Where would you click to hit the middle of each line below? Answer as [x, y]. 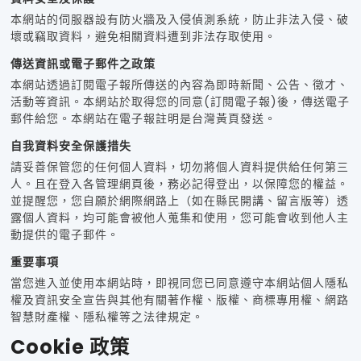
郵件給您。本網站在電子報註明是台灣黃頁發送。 [143, 119]
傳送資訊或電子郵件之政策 [83, 64]
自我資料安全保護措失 [71, 146]
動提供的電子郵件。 [64, 235]
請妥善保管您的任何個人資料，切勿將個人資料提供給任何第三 [179, 167]
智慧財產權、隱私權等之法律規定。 [107, 317]
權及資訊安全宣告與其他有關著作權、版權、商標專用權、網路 [179, 300]
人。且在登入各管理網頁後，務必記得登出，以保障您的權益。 [179, 184]
